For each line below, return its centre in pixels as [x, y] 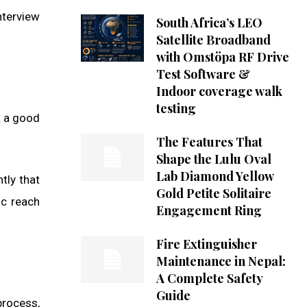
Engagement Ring [209, 211]
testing [176, 109]
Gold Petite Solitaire [213, 194]
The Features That [209, 142]
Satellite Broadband [213, 40]
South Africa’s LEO [209, 23]
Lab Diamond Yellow [215, 176]
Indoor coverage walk [219, 91]
